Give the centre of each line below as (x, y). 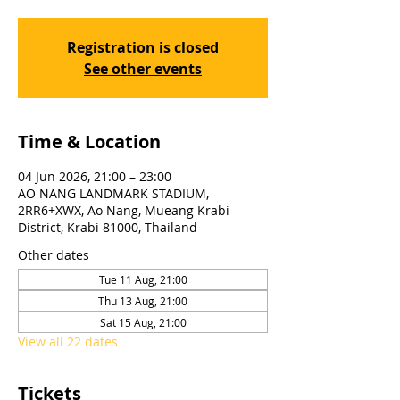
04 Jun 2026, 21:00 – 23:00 (95, 176)
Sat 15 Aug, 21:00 (143, 322)
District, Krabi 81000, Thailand (108, 227)
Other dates (54, 255)
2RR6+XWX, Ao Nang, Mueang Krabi (124, 210)
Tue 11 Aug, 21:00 (143, 279)
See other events (143, 69)
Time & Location (89, 142)
